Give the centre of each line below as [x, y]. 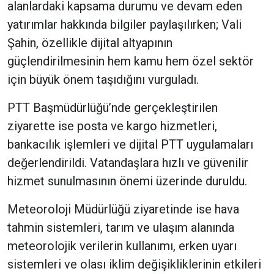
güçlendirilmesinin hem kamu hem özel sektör [131, 61]
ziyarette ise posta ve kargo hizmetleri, [112, 126]
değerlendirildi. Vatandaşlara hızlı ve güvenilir [128, 163]
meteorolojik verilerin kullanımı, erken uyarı [122, 246]
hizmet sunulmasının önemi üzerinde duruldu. [127, 181]
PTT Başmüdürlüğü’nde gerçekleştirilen [113, 108]
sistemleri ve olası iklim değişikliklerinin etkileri [134, 265]
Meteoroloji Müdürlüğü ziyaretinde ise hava [123, 209]
